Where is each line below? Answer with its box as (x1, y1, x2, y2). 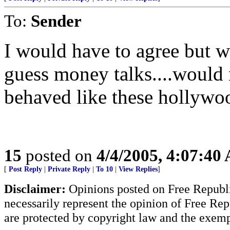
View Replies (119, 165, 158, 173)
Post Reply (9, 165, 42, 173)
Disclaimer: (4, 182, 66, 196)
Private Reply (48, 165, 90, 173)
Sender (31, 11, 82, 30)
